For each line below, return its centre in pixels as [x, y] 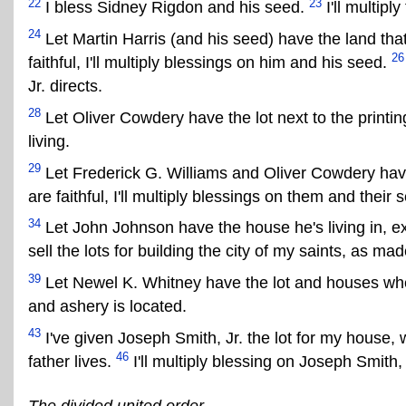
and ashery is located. [107, 307]
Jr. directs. [65, 86]
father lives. [72, 361]
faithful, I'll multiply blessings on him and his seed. [210, 62]
